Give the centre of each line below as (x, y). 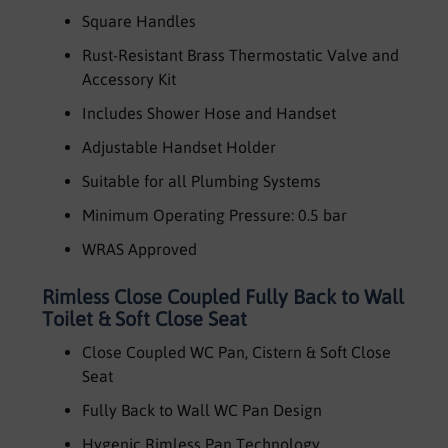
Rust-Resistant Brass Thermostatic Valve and (240, 54)
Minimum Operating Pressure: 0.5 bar (214, 214)
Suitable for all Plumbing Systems (201, 180)
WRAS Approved (139, 248)
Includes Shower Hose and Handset (208, 112)
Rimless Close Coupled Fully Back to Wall (222, 296)
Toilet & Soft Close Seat (144, 318)
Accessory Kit (128, 78)
